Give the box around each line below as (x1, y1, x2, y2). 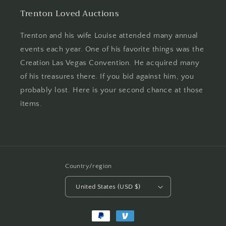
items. (20, 99, 42, 108)
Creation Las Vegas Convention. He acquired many (20, 59, 200, 67)
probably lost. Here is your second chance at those (20, 86, 204, 94)
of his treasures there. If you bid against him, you (20, 72, 194, 81)
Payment (88, 207, 120, 215)
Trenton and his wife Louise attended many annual (20, 31, 198, 40)
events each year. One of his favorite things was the (20, 45, 204, 53)
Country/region (65, 162, 112, 169)
